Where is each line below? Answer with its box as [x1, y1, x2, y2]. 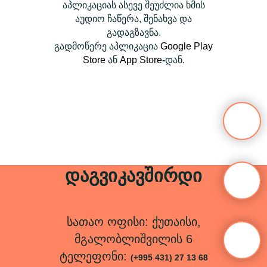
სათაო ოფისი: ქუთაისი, [66, 215, 201, 228]
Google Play [160, 41, 213, 51]
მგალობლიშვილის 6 [74, 232, 193, 246]
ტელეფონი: [59, 249, 131, 263]
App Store [119, 54, 162, 65]
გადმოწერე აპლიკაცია [54, 41, 160, 51]
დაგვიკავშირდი [65, 165, 202, 185]
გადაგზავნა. [106, 27, 161, 38]
